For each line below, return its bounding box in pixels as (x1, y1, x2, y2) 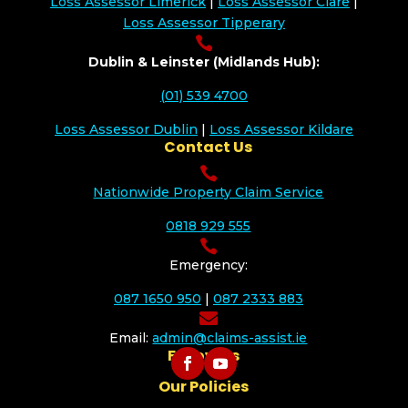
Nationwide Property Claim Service (93, 184, 324, 201)
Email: (109, 330, 153, 347)
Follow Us (168, 345, 240, 367)
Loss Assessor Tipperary (122, 15, 285, 32)
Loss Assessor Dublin (54, 121, 198, 138)
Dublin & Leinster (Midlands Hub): (87, 54, 320, 71)
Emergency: (168, 257, 248, 274)
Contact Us (164, 137, 253, 158)
